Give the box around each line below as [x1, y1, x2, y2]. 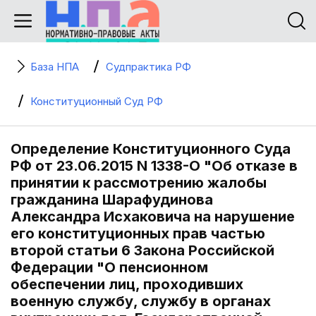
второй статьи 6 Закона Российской [11, 242, 274, 259]
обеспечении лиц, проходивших [11, 276, 243, 293]
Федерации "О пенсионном [11, 259, 208, 276]
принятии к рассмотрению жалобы [11, 174, 267, 191]
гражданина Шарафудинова [11, 191, 213, 208]
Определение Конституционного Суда [11, 140, 291, 157]
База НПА [30, 60, 79, 73]
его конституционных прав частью [11, 225, 265, 242]
